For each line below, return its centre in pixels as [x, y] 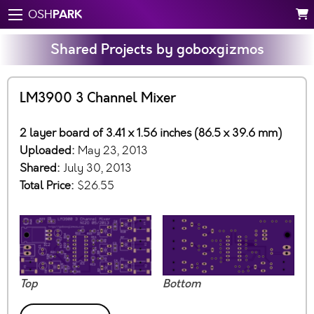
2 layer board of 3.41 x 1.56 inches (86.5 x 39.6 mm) [151, 133]
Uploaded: [49, 150]
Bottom [182, 284]
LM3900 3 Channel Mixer [98, 98]
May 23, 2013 [113, 150]
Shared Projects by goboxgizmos [157, 49]
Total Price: [48, 185]
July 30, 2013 [97, 168]
